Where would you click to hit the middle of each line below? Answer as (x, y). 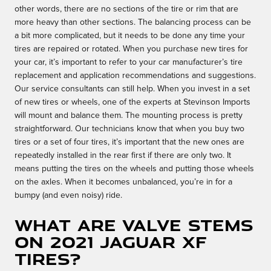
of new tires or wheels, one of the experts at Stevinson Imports (132, 103)
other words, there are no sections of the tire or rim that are (126, 9)
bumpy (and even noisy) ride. (68, 196)
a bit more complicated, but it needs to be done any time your (130, 36)
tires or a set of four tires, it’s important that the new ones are (129, 142)
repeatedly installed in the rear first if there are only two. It (123, 156)
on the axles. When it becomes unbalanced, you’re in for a (123, 182)
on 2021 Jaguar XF (111, 242)
